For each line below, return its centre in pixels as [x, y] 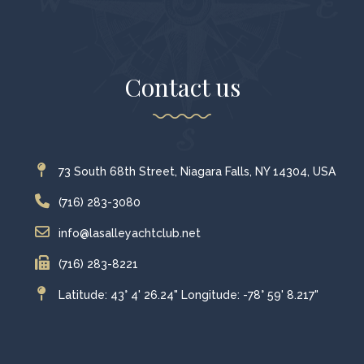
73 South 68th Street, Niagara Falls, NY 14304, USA [197, 172]
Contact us [182, 87]
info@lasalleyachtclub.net [129, 234]
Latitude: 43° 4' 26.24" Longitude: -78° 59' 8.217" [188, 295]
